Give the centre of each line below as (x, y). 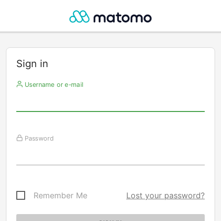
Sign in (32, 64)
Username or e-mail (53, 84)
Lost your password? (166, 195)
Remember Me (60, 195)
